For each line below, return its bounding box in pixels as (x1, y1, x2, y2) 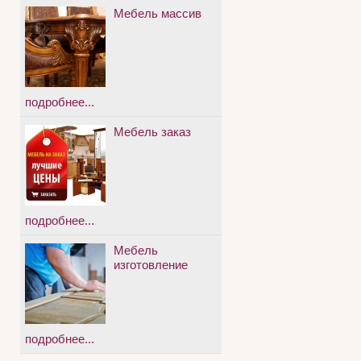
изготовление (114, 258, 188, 272)
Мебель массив (114, 6, 201, 21)
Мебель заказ (114, 125, 191, 139)
